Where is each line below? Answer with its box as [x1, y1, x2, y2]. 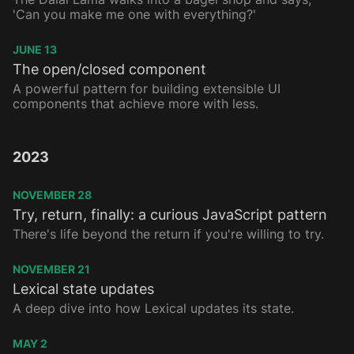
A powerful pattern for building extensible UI [13, 81, 281, 97]
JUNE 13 [13, 43, 57, 57]
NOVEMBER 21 [13, 262, 90, 277]
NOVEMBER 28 [13, 188, 92, 202]
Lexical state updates [13, 281, 154, 298]
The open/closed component [13, 61, 206, 78]
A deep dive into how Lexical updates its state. [13, 300, 294, 317]
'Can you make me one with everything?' [13, 6, 256, 23]
